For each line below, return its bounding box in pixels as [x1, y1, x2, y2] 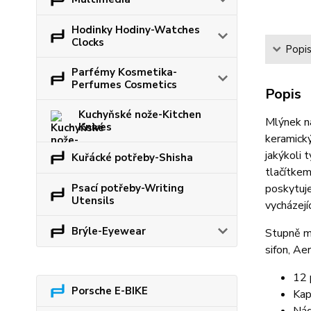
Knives [78, 120, 112, 134]
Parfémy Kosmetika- [72, 65, 177, 79]
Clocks [72, 35, 104, 49]
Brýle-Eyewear [72, 224, 146, 238]
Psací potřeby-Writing [72, 181, 184, 195]
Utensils [72, 194, 115, 208]
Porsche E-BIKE [72, 284, 148, 298]
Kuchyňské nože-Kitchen [78, 108, 201, 121]
